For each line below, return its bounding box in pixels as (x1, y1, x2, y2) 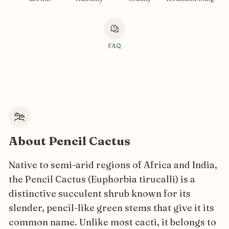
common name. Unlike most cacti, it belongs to (9, 216, 216, 228)
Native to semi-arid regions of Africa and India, (9, 158, 217, 171)
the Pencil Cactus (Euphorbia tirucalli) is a (9, 173, 195, 185)
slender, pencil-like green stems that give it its (9, 201, 214, 214)
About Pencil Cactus (9, 133, 130, 148)
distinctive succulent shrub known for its (9, 187, 191, 199)
